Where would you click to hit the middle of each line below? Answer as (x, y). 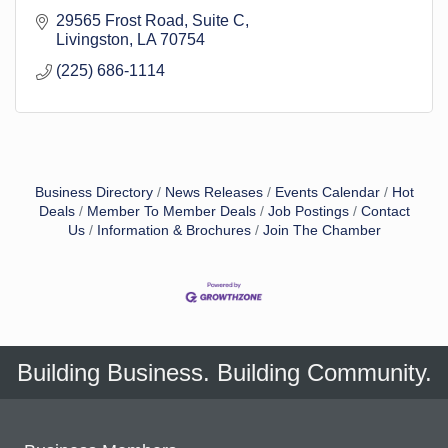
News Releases (213, 192)
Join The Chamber (321, 230)
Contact (385, 211)
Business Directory (93, 192)
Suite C (218, 20)
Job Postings (308, 211)
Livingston (92, 39)
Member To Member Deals (171, 211)
